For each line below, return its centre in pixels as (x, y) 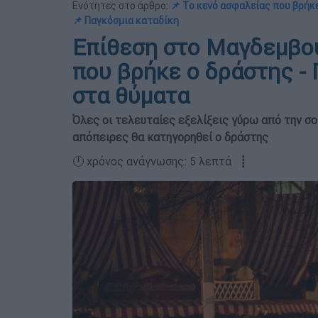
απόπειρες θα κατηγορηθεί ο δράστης (170, 137)
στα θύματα (131, 95)
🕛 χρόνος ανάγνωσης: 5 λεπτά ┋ (160, 161)
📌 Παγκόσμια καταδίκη (126, 21)
